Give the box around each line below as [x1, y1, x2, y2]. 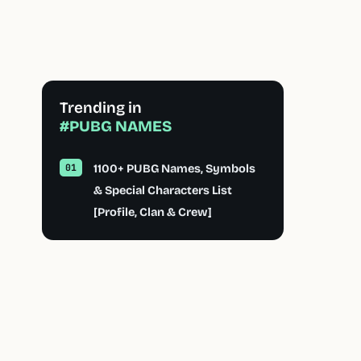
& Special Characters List [93, 184, 232, 197]
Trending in [60, 98, 142, 117]
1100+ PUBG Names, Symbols [93, 162, 255, 176]
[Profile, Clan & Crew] [93, 205, 212, 219]
